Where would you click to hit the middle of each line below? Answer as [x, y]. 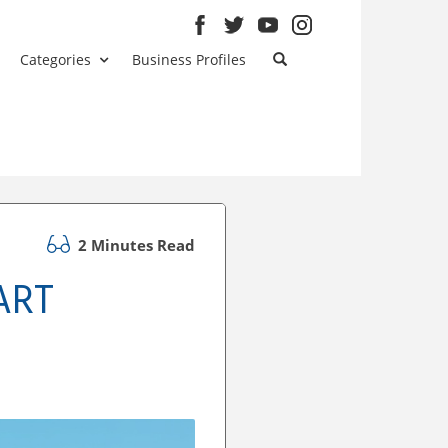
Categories [56, 59]
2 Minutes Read [134, 244]
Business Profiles [189, 59]
